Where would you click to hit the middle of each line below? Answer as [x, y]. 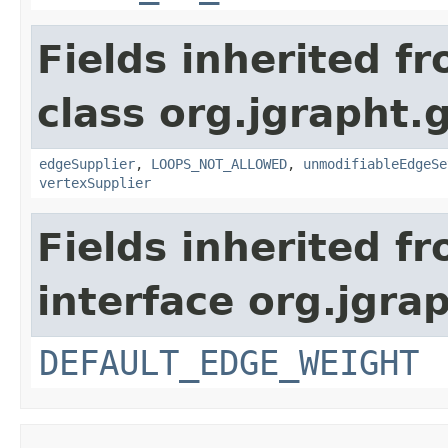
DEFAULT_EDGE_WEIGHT [229, 362]
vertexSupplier [95, 182]
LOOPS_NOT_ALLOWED [219, 163]
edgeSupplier [87, 163]
